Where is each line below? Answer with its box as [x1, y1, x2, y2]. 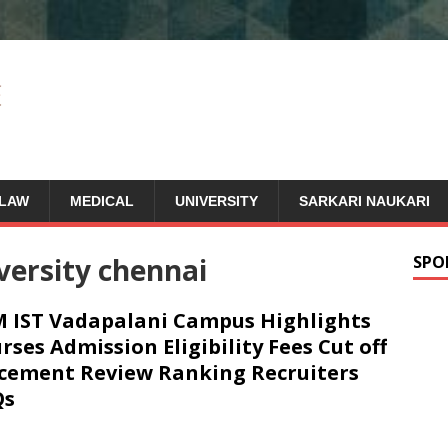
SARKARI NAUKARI [299, 193, 430, 209]
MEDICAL [70, 193, 134, 209]
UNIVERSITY [175, 193, 258, 209]
